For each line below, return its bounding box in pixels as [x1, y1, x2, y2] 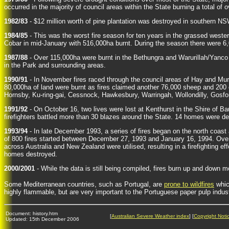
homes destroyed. [4, 150, 57, 158]
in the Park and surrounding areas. [4, 61, 106, 69]
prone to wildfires [164, 180, 214, 188]
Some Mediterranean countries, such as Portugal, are [4, 180, 164, 188]
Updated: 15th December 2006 [6, 216, 79, 222]
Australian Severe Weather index [111, 213, 189, 219]
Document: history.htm [6, 211, 58, 216]
